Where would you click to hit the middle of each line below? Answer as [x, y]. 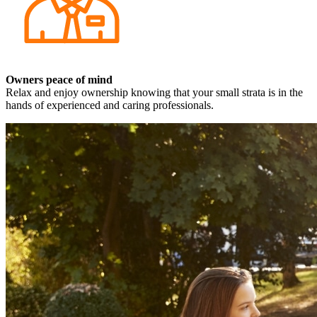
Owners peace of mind [59, 79]
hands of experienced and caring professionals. [110, 105]
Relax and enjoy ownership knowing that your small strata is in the [154, 92]
